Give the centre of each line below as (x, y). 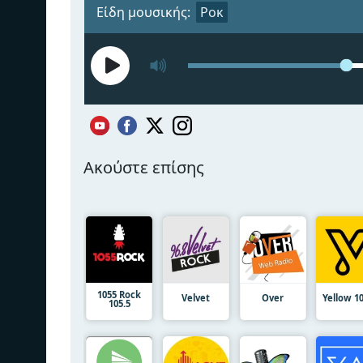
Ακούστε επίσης (144, 167)
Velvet (196, 297)
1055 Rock (119, 294)
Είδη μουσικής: (143, 12)
